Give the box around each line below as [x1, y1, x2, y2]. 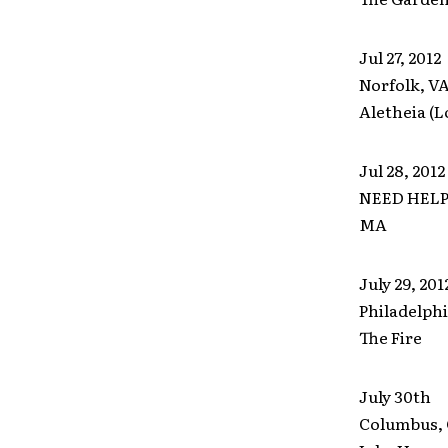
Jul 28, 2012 [358, 158, 445, 182]
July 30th [358, 384, 431, 408]
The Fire [358, 325, 422, 349]
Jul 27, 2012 [358, 45, 441, 69]
